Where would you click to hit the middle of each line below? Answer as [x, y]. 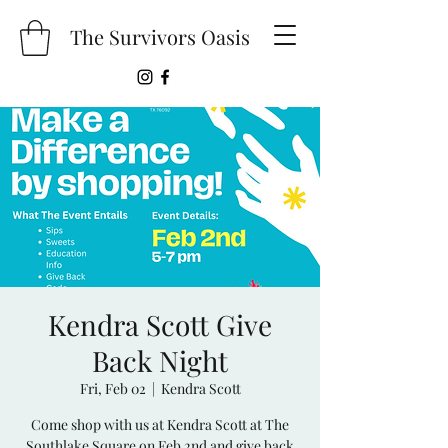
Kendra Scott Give [160, 324]
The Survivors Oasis [160, 36]
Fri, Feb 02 [112, 388]
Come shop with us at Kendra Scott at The [160, 424]
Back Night [160, 360]
